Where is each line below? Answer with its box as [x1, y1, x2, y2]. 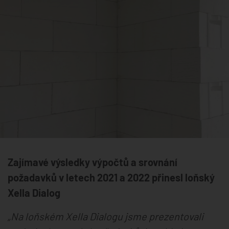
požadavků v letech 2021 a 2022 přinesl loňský [8, 171, 215, 184]
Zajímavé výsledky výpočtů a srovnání [8, 155, 177, 168]
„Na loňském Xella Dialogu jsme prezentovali [8, 210, 203, 222]
